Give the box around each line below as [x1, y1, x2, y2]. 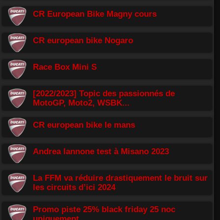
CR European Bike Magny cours [33, 9, 157, 18]
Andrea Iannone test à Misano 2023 [33, 146, 169, 156]
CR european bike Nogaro [33, 35, 133, 45]
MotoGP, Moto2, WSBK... [33, 98, 130, 107]
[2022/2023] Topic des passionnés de [33, 88, 175, 98]
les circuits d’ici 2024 [33, 182, 115, 192]
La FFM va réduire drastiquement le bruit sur [33, 173, 208, 182]
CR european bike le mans [33, 120, 135, 129]
